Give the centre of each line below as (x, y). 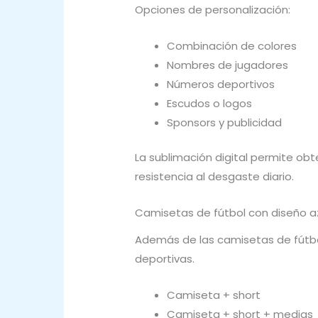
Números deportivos (221, 84)
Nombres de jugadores (227, 65)
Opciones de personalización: (213, 9)
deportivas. (165, 258)
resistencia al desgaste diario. (214, 177)
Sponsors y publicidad (224, 122)
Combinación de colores (232, 45)
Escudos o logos (209, 103)
